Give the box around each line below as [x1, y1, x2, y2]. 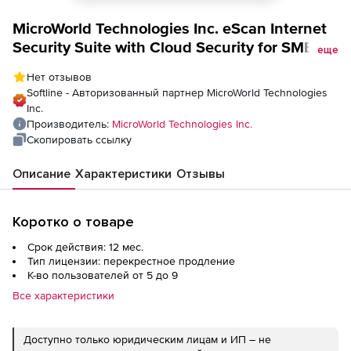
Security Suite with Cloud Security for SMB [13, 38, 314, 56]
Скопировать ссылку [27, 133, 132, 146]
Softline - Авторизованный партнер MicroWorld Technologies [27, 86, 327, 99]
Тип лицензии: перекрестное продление [27, 255, 235, 267]
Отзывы [176, 166, 225, 182]
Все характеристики [13, 289, 114, 302]
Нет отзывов [27, 71, 92, 83]
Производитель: [27, 118, 112, 130]
